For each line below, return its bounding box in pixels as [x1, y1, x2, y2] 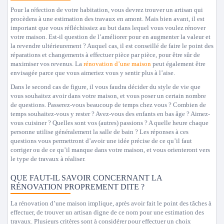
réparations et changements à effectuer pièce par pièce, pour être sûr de [10, 51, 200, 58]
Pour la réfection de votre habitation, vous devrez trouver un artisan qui [10, 6, 203, 13]
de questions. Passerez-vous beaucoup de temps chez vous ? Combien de [10, 101, 206, 108]
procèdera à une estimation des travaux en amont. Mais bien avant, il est [10, 15, 204, 22]
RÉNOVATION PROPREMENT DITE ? [10, 182, 144, 191]
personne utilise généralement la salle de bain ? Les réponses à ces [10, 128, 188, 135]
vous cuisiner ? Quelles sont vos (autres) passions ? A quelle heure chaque [10, 119, 208, 126]
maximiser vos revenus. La [10, 60, 83, 67]
